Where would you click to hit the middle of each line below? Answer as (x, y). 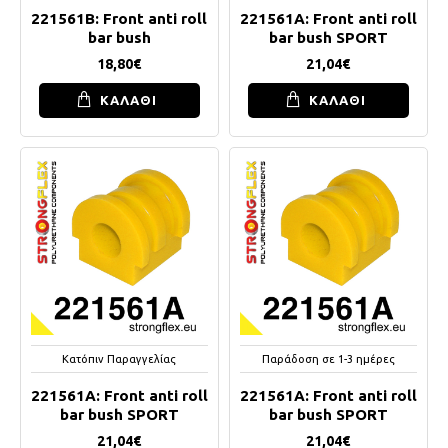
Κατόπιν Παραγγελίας (119, 358)
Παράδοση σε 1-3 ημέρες (328, 358)
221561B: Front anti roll (119, 18)
